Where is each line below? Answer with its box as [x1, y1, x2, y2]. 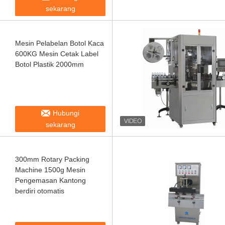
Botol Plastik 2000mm [15, 60, 84, 68]
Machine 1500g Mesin [15, 166, 85, 174]
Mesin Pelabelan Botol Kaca [15, 39, 104, 47]
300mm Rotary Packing [15, 155, 89, 163]
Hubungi [53, 109, 79, 117]
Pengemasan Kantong [15, 176, 86, 184]
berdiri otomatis [15, 187, 64, 195]
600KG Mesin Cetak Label [15, 50, 98, 58]
